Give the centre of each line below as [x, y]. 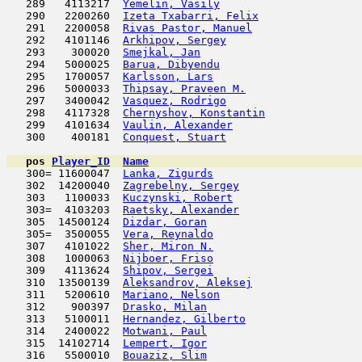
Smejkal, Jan [162, 52]
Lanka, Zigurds [168, 173]
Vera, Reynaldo [168, 234]
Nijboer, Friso [168, 258]
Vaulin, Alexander [178, 125]
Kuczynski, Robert [178, 198]
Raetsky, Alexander [181, 210]
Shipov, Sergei [168, 270]
